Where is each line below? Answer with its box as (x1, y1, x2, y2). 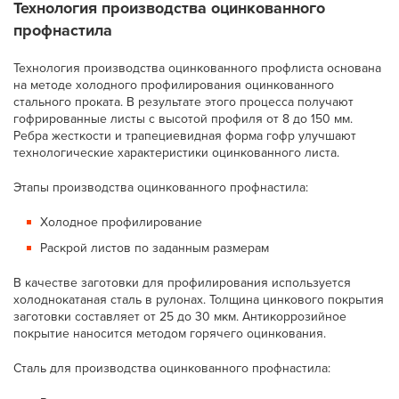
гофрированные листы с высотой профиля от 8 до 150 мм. (13, 111, 354, 126)
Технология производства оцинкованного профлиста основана (13, 61, 382, 76)
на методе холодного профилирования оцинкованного (13, 77, 335, 93)
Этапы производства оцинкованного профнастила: (13, 180, 309, 195)
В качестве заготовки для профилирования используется (13, 275, 352, 290)
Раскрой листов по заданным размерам (40, 240, 270, 256)
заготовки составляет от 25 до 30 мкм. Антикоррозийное (13, 309, 347, 324)
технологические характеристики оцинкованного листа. (13, 145, 340, 160)
